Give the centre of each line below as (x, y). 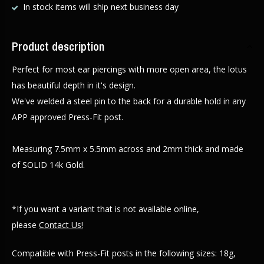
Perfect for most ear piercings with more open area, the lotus (129, 69)
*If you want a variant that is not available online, (105, 209)
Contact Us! (61, 225)
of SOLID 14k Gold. (49, 165)
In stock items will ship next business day (100, 7)
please (25, 225)
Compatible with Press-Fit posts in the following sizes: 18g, (124, 253)
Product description (58, 46)
